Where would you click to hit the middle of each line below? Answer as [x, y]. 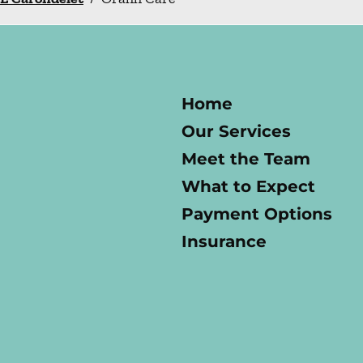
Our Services [236, 131]
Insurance [224, 241]
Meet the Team [246, 158]
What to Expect [248, 186]
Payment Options [257, 214]
